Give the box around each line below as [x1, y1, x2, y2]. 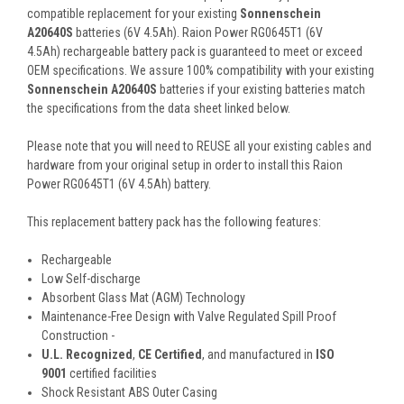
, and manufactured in [202, 347, 317, 363]
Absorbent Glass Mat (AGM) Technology [41, 290, 246, 306]
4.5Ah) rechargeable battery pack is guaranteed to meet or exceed [27, 44, 363, 60]
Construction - [41, 328, 115, 344]
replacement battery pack [49, 215, 183, 230]
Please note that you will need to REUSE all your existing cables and [27, 139, 372, 154]
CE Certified [138, 347, 203, 363]
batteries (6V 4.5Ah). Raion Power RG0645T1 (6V [76, 25, 323, 41]
